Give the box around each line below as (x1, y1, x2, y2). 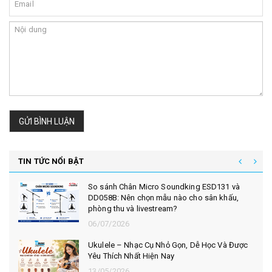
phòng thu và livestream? (88, 204, 178, 213)
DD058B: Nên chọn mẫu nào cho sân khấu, (88, 193, 239, 202)
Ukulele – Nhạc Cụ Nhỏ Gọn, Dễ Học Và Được (88, 240, 248, 250)
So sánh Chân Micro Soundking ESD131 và (88, 182, 240, 191)
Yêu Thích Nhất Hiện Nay (88, 251, 174, 260)
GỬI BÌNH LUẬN (19, 116, 75, 126)
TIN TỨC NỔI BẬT (18, 157, 84, 166)
